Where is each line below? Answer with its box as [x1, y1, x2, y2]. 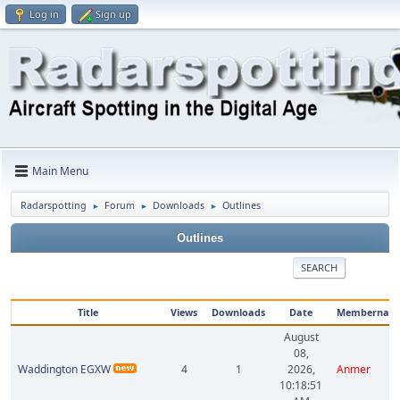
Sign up [96, 7, 131, 21]
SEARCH [300, 261, 337, 274]
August [283, 329, 319, 345]
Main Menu [32, 163, 88, 179]
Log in [29, 7, 59, 21]
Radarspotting [21, 198, 87, 212]
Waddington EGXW [18, 362, 111, 377]
